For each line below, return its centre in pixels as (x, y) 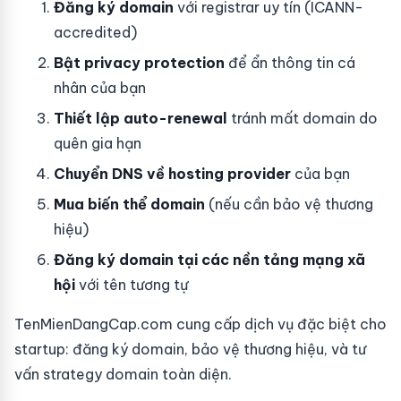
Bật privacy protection (139, 63)
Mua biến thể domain (129, 204)
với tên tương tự (132, 285)
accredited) (95, 32)
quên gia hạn (98, 143)
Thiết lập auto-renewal (141, 118)
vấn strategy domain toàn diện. (123, 374)
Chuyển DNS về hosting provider (172, 174)
